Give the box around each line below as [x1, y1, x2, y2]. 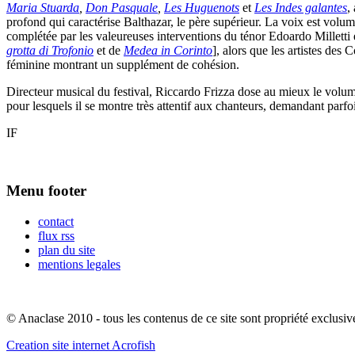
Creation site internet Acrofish [6, 338, 155, 352]
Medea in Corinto [124, 44, 212, 58]
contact [38, 214, 74, 228]
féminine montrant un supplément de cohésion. [6, 58, 239, 72]
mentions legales [38, 257, 120, 271]
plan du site [38, 242, 95, 257]
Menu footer [6, 181, 86, 199]
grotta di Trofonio [6, 44, 94, 58]
